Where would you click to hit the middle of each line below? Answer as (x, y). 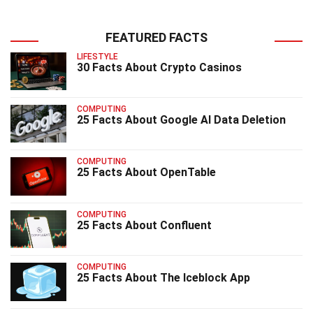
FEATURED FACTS (156, 37)
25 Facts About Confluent (144, 225)
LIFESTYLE (97, 56)
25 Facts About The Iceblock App (163, 278)
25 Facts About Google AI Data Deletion (181, 120)
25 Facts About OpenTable (146, 173)
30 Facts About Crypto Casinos (159, 67)
